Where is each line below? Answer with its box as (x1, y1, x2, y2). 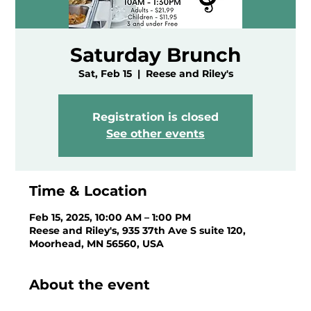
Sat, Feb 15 (78, 67, 132, 80)
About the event (29, 276, 151, 293)
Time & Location (29, 182, 148, 199)
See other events (106, 126, 205, 140)
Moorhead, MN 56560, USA (29, 237, 165, 250)
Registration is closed (92, 110, 219, 124)
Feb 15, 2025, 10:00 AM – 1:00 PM (29, 210, 192, 224)
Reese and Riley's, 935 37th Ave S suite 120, (29, 224, 246, 237)
